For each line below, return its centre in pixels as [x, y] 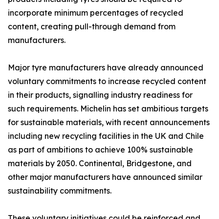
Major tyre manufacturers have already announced [106, 68]
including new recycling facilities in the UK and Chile [106, 136]
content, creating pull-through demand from [92, 27]
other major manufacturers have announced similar [105, 177]
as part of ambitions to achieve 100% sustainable [100, 150]
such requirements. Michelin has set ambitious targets [108, 109]
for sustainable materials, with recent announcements [109, 122]
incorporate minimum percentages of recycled [96, 13]
